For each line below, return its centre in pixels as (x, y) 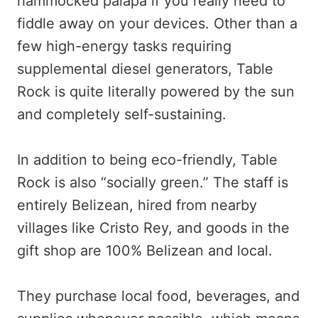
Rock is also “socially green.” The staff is (153, 182)
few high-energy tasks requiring (124, 46)
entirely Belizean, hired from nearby (137, 205)
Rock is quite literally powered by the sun (156, 91)
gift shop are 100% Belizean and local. (145, 250)
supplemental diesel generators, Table (145, 68)
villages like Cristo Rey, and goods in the (153, 227)
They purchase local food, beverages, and (158, 296)
